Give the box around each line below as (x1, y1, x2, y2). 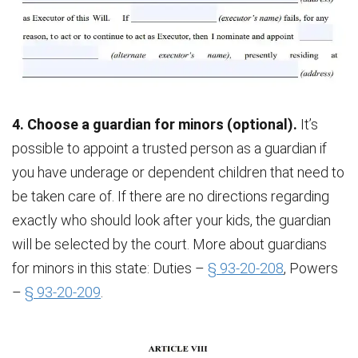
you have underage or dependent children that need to (12, 163, 344, 181)
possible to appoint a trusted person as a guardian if (12, 139, 327, 157)
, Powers (284, 259, 338, 276)
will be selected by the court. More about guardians (12, 235, 327, 253)
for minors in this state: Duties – (12, 259, 208, 276)
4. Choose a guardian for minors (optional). (12, 115, 300, 133)
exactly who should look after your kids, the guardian (12, 211, 331, 229)
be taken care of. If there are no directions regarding (12, 187, 329, 205)
